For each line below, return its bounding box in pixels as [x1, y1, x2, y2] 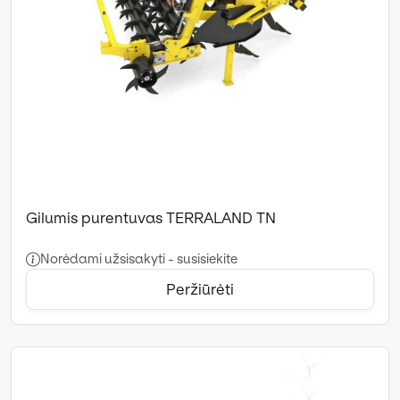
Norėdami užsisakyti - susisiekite [40, 250, 237, 267]
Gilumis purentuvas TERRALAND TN [26, 208, 276, 227]
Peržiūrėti [166, 279, 234, 298]
